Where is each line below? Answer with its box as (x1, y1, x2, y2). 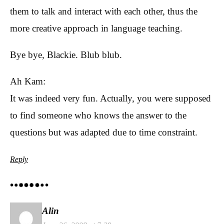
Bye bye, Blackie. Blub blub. (10, 49, 122, 60)
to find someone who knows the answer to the (10, 109, 186, 120)
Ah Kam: (10, 75, 45, 86)
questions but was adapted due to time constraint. (10, 126, 197, 137)
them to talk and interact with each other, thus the (10, 5, 197, 16)
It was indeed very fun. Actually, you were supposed (10, 92, 211, 103)
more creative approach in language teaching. (10, 22, 182, 33)
